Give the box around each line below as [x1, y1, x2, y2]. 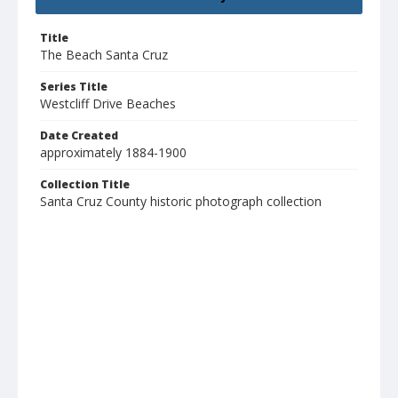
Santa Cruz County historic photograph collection [40, 193, 322, 211]
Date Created [40, 128, 118, 144]
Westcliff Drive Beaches [40, 95, 176, 113]
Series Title [40, 79, 107, 95]
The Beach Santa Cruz [40, 46, 168, 64]
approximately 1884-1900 [40, 144, 187, 162]
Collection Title [40, 177, 130, 193]
